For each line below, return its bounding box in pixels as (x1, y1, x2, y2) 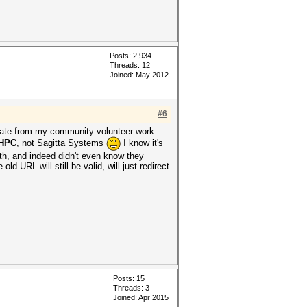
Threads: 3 (113, 284, 149, 292)
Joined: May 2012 (110, 71, 169, 79)
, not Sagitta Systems (16, 137, 106, 148)
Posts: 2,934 (110, 51, 151, 60)
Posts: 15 (113, 274, 145, 282)
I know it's (121, 137, 163, 148)
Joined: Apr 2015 (113, 293, 169, 302)
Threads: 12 (110, 61, 150, 69)
